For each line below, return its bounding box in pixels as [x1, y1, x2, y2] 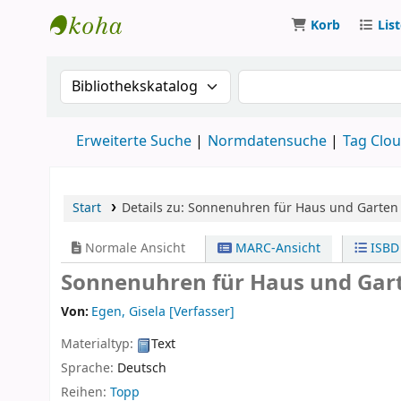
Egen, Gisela [91, 303, 166, 322]
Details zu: [121, 199, 188, 218]
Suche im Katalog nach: [59, 68, 247, 93]
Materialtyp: [61, 335, 137, 354]
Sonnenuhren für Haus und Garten [187, 199, 398, 218]
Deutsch [117, 358, 166, 378]
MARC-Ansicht [232, 239, 321, 258]
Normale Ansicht [81, 239, 185, 258]
